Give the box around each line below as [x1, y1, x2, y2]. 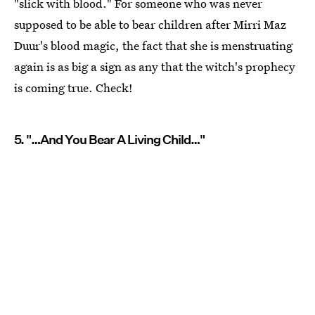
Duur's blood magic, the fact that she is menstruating [14, 37, 292, 53]
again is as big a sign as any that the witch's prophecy [14, 58, 295, 75]
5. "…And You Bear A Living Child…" [14, 131, 205, 147]
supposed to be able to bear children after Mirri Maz [14, 15, 286, 32]
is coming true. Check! [14, 79, 133, 96]
